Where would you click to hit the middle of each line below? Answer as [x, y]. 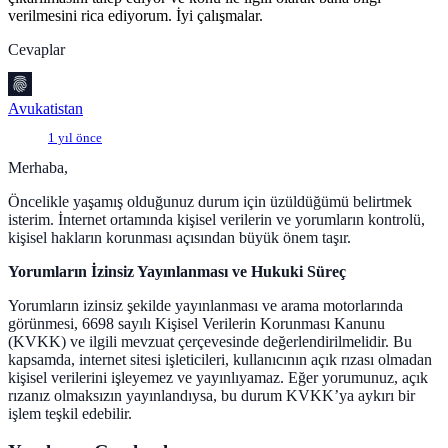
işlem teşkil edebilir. [70, 413]
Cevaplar [36, 49]
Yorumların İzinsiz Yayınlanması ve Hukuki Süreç [177, 271]
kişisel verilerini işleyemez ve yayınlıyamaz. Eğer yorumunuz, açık [218, 377]
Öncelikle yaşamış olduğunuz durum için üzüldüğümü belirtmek [210, 201]
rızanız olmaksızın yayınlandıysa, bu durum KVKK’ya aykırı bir [211, 395]
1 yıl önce [75, 137]
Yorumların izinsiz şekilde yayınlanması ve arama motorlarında [205, 305]
